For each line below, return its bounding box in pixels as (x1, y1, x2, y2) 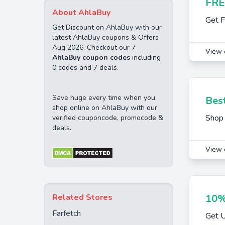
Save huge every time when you (52, 93, 155, 102)
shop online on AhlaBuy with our (52, 103, 157, 113)
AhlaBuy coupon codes (52, 53, 130, 62)
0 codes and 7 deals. (52, 63, 119, 72)
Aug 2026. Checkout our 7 (52, 43, 136, 52)
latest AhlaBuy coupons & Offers (52, 33, 159, 42)
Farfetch (52, 208, 81, 219)
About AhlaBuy (52, 7, 110, 18)
